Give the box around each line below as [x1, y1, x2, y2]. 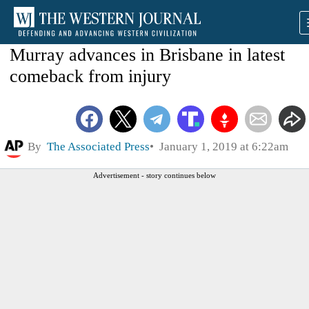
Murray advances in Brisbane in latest [10, 45, 285, 65]
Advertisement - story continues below [93, 170, 216, 179]
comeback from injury [10, 66, 171, 86]
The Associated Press [47, 139, 150, 153]
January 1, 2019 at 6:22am [154, 139, 288, 153]
